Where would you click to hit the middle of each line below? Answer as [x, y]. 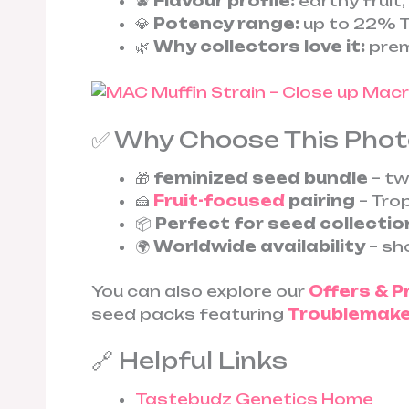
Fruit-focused [219, 200]
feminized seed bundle [261, 178]
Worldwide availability [259, 246]
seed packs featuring [189, 314]
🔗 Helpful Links [189, 361]
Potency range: [226, 24]
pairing [320, 200]
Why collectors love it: [259, 47]
